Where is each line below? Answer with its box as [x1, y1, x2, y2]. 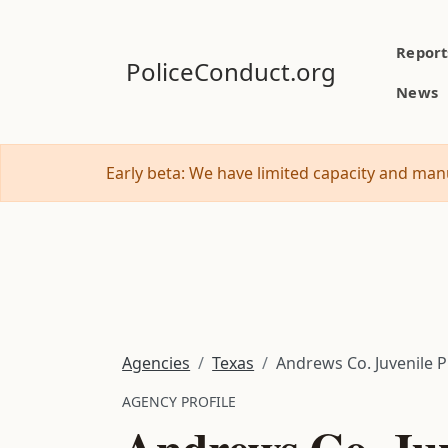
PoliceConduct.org [126, 55, 337, 88]
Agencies [122, 351, 191, 374]
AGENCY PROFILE [122, 391, 237, 411]
